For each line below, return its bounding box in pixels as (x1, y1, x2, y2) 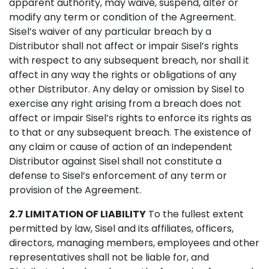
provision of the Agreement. (9, 183, 141, 197)
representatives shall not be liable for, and (9, 250, 209, 264)
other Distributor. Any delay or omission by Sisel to (9, 82, 244, 96)
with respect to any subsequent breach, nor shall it (9, 53, 249, 67)
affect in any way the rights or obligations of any (9, 68, 237, 82)
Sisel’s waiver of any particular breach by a (9, 25, 211, 38)
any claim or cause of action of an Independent (9, 140, 232, 154)
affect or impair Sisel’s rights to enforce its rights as (9, 111, 252, 125)
